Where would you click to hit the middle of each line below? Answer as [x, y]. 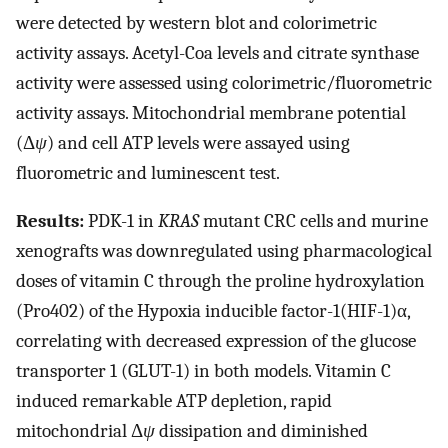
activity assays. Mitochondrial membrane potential [211, 112]
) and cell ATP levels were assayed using [198, 142]
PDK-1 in [121, 221]
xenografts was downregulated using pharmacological [224, 251]
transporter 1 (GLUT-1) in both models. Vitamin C [203, 371]
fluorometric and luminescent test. [148, 172]
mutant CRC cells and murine [313, 221]
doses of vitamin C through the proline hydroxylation [220, 281]
